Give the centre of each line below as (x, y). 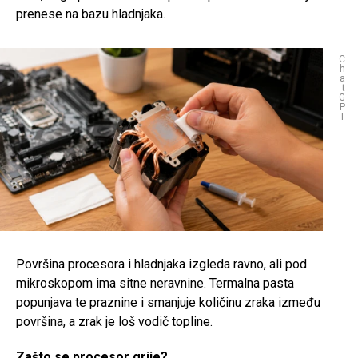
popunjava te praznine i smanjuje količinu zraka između (168, 303)
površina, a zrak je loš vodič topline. (114, 322)
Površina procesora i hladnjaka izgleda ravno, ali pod (161, 265)
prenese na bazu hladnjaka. (91, 14)
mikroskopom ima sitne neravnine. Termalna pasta (155, 284)
